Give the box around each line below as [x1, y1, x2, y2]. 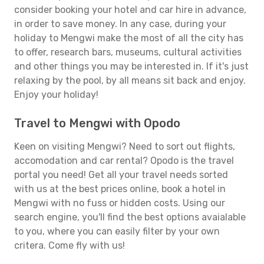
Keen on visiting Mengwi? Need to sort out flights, [14, 141, 235, 152]
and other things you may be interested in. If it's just [14, 61, 249, 72]
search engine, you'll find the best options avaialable [14, 212, 246, 223]
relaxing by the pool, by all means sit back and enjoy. [14, 75, 246, 86]
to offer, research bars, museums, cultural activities [14, 47, 242, 58]
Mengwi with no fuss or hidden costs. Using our [14, 197, 225, 209]
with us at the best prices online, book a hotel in [14, 183, 226, 194]
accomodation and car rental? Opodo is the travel [14, 155, 234, 166]
